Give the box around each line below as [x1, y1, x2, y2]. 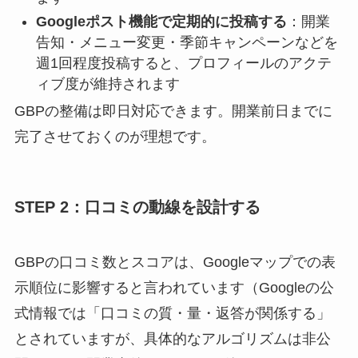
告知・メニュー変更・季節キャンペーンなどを [35, 34, 338, 51]
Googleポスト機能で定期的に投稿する [35, 14, 287, 30]
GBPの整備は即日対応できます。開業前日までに [14, 102, 332, 119]
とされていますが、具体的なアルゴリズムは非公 [14, 331, 331, 348]
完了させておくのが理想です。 [14, 128, 216, 145]
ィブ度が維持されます [35, 76, 180, 93]
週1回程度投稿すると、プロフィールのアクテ [35, 55, 332, 72]
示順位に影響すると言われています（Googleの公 [14, 280, 334, 296]
